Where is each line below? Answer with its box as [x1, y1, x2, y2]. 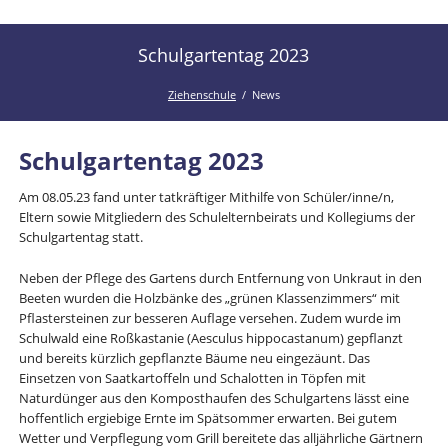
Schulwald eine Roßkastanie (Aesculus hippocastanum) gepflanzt [18, 328, 403, 347]
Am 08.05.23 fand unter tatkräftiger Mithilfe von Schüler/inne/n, [18, 187, 394, 206]
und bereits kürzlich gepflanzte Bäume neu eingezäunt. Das [18, 348, 370, 367]
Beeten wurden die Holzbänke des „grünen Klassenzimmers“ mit [18, 288, 400, 307]
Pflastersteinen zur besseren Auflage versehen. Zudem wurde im [18, 308, 401, 327]
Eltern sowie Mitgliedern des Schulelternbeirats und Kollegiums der [18, 207, 415, 226]
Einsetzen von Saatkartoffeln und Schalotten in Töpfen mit [18, 368, 366, 387]
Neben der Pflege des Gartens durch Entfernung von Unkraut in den [18, 268, 422, 287]
